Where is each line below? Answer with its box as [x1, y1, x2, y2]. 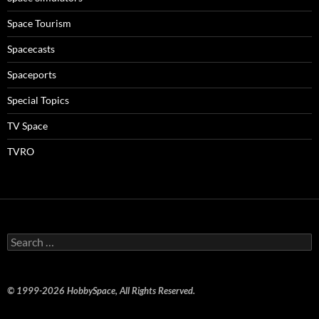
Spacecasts [7, 43, 55, 55]
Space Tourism [7, 17, 71, 29]
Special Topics [7, 94, 69, 106]
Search [6, 233, 36, 245]
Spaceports [7, 68, 56, 80]
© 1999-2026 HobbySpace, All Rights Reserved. [7, 285, 195, 296]
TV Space [7, 120, 48, 132]
